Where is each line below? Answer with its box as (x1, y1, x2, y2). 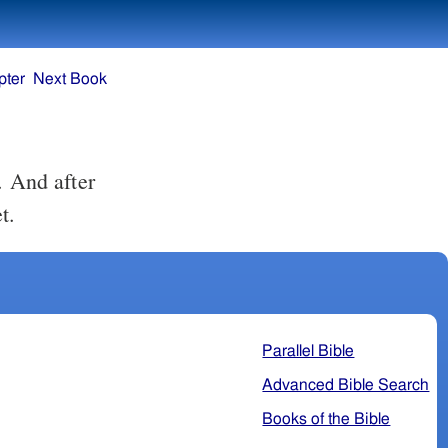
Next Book (32, 71, 107, 88)
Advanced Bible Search (262, 376, 430, 393)
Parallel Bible (262, 342, 355, 359)
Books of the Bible (262, 410, 391, 427)
